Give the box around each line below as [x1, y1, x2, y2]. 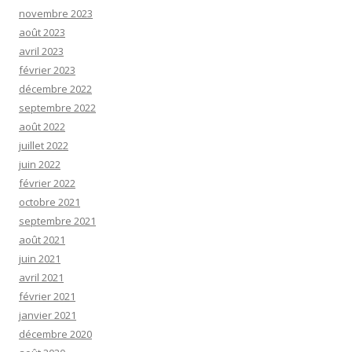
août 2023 [19, 25, 65, 39]
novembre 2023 [19, 6, 93, 20]
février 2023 [19, 63, 75, 77]
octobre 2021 [19, 195, 80, 209]
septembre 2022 [19, 101, 96, 115]
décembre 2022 [19, 82, 92, 96]
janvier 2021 [19, 308, 76, 322]
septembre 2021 [19, 214, 96, 228]
